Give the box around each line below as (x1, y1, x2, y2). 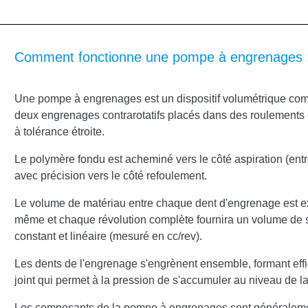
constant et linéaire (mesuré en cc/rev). (14, 230, 205, 242)
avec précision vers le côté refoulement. (14, 170, 210, 181)
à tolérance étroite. (14, 126, 104, 137)
